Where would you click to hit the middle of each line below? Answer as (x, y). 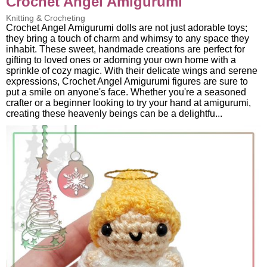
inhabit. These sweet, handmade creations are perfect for (125, 49)
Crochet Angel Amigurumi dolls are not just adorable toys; (127, 27)
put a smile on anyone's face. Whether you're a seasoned (126, 92)
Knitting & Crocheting (46, 18)
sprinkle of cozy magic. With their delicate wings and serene (132, 70)
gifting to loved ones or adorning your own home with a (121, 60)
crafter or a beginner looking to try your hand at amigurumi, (128, 103)
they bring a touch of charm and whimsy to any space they (128, 38)
